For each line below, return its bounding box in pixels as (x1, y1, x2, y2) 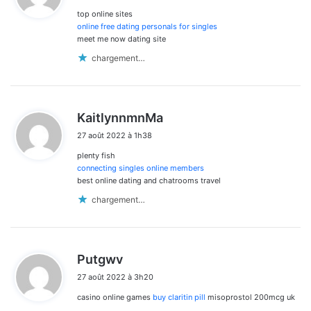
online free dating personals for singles (77, 22, 217, 32)
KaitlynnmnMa (77, 110, 163, 126)
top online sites (77, 9, 133, 19)
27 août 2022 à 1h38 (77, 131, 152, 141)
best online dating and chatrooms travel (77, 176, 221, 186)
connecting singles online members (77, 163, 204, 174)
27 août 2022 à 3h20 (77, 272, 153, 283)
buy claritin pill (153, 292, 205, 303)
